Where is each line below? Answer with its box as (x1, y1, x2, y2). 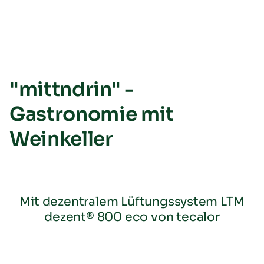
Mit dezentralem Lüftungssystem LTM (19, 193, 245, 209)
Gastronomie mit (9, 101, 174, 127)
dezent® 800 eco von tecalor (44, 209, 220, 225)
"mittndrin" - (9, 77, 134, 102)
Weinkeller (9, 126, 113, 151)
